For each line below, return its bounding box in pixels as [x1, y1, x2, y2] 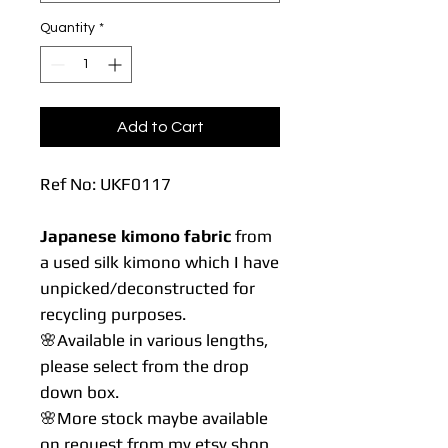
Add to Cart [116, 118, 204, 135]
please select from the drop [40, 355, 249, 376]
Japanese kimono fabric [40, 225, 231, 246]
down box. [40, 381, 123, 402]
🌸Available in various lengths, [40, 329, 268, 350]
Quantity [40, 20, 95, 35]
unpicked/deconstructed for [40, 277, 255, 298]
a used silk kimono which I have [40, 251, 279, 272]
